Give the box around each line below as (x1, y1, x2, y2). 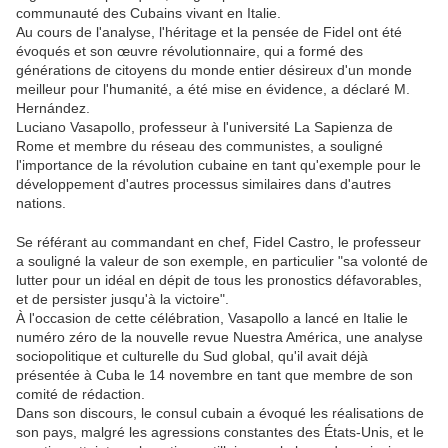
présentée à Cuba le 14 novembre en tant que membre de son (16, 367, 413, 384)
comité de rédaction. (16, 386, 145, 403)
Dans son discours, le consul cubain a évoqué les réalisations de (16, 405, 424, 422)
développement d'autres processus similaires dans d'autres (16, 176, 391, 193)
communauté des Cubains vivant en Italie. (16, 5, 281, 22)
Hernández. (16, 100, 90, 117)
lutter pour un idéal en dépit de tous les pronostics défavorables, (16, 272, 422, 289)
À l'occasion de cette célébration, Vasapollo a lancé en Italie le (16, 310, 408, 327)
